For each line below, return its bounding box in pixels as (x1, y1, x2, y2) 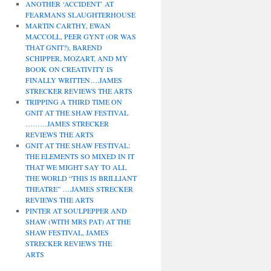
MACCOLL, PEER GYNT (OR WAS (25, 31, 136, 41)
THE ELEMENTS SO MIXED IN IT (25, 151, 134, 161)
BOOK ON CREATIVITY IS (25, 64, 113, 74)
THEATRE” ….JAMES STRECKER (25, 184, 133, 194)
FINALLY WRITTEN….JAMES (25, 75, 122, 85)
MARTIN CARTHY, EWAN (25, 21, 111, 30)
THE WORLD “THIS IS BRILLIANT (25, 173, 137, 183)
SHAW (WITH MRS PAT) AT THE (25, 217, 131, 226)
